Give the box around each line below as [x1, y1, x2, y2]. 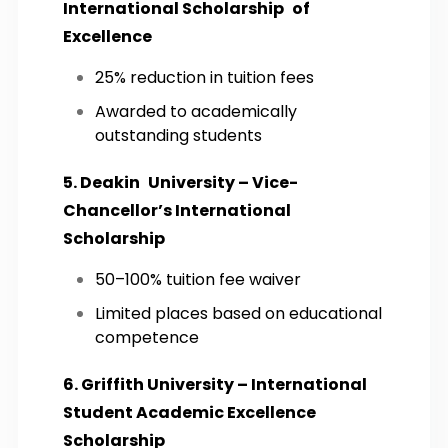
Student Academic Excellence [63, 400, 316, 424]
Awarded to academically [95, 99, 297, 123]
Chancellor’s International [63, 198, 291, 222]
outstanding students [95, 123, 262, 147]
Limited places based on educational [95, 301, 382, 325]
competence [95, 325, 199, 349]
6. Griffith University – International [63, 372, 367, 396]
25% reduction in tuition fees [95, 65, 314, 89]
